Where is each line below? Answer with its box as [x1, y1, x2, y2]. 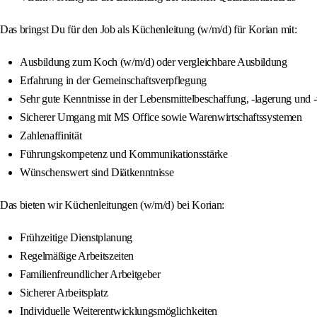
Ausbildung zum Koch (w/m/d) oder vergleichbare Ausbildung [20, 56, 287, 69]
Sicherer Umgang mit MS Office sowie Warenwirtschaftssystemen [20, 111, 302, 124]
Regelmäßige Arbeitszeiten [20, 250, 134, 263]
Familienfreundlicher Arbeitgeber [20, 268, 161, 281]
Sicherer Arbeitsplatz [20, 287, 108, 299]
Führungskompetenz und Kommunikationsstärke [20, 148, 228, 161]
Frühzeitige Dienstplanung [20, 231, 132, 244]
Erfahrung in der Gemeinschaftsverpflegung [20, 74, 207, 87]
